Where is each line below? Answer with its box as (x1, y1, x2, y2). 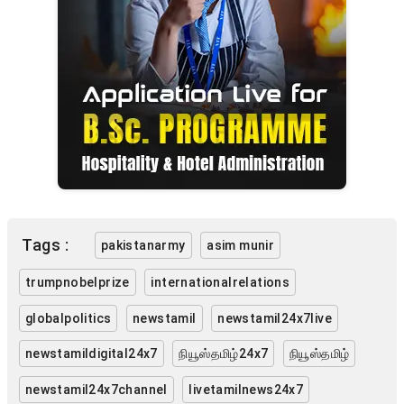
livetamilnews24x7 (188, 381, 304, 397)
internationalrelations (151, 274, 290, 289)
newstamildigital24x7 (24, 346, 158, 362)
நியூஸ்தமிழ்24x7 (179, 346, 269, 362)
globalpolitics (24, 310, 112, 326)
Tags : (22, 235, 69, 255)
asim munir (207, 237, 275, 252)
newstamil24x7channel (24, 381, 168, 397)
